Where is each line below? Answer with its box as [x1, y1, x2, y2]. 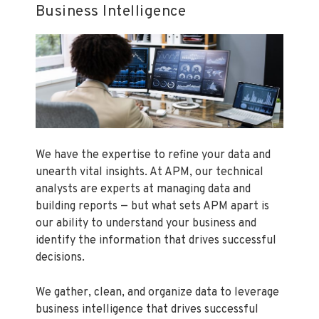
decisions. [36, 250, 85, 265]
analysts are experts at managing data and [36, 182, 251, 197]
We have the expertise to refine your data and [36, 147, 271, 162]
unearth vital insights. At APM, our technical [36, 164, 263, 179]
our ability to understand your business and [36, 216, 256, 231]
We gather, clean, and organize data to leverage [36, 286, 279, 300]
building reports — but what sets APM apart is [36, 199, 269, 214]
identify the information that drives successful [36, 233, 276, 248]
